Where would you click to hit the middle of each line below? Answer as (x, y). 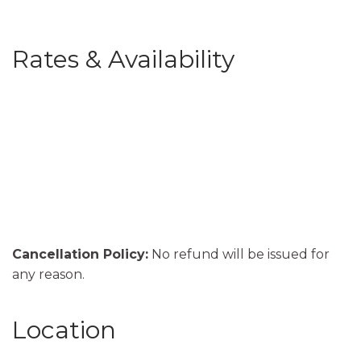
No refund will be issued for (239, 254)
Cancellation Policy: (80, 254)
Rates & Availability (123, 59)
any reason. (48, 274)
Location (64, 330)
